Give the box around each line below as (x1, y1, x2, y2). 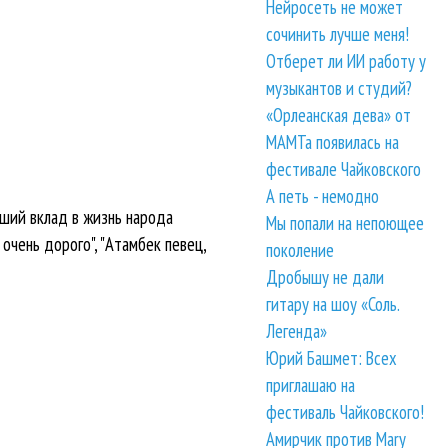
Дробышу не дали (266, 265, 385, 290)
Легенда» (266, 319, 328, 344)
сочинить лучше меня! (266, 22, 410, 47)
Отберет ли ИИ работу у (266, 49, 427, 74)
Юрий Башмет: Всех (266, 346, 398, 371)
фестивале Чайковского (266, 157, 422, 182)
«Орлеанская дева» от (266, 103, 412, 128)
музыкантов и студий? (266, 76, 413, 101)
